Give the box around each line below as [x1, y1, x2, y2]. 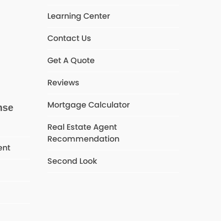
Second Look [47, 155, 97, 167]
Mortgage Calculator [47, 99, 130, 110]
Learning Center [47, 10, 110, 22]
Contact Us [47, 33, 91, 44]
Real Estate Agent [47, 121, 117, 133]
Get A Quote [47, 55, 95, 66]
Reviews [47, 77, 79, 88]
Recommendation [47, 133, 119, 145]
